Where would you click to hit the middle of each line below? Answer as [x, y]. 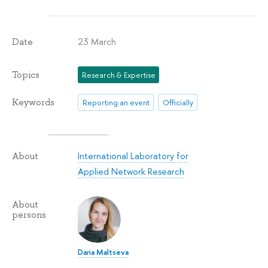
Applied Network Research [131, 171]
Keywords [33, 103]
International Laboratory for [133, 156]
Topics [26, 74]
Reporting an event [116, 102]
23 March [97, 41]
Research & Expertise [118, 74]
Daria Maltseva [103, 252]
